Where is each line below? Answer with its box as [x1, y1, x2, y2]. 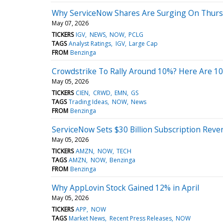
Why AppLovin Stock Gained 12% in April [52, 182, 199, 193]
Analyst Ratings [69, 39, 111, 48]
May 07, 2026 [52, 18, 89, 27]
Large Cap [128, 39, 158, 48]
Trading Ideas [69, 97, 108, 106]
